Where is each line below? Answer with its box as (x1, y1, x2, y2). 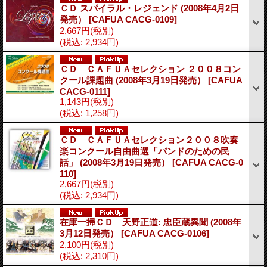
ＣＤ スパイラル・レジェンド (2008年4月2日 (60, 2, 239, 13)
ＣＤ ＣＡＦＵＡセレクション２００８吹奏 (60, 134, 238, 145)
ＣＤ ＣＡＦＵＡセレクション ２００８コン (60, 63, 241, 74)
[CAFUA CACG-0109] (89, 14, 177, 24)
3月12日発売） (60, 228, 121, 238)
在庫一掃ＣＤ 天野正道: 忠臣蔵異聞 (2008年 (60, 216, 241, 227)
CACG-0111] (60, 86, 110, 97)
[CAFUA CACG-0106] (121, 228, 209, 238)
